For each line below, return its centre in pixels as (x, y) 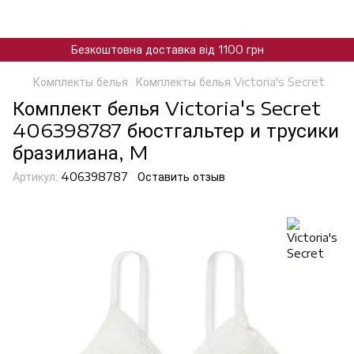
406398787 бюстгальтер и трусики (176, 130)
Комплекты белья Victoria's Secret (230, 82)
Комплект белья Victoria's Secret (167, 107)
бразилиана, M (80, 152)
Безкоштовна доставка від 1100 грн (167, 49)
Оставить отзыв (181, 177)
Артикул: (35, 177)
